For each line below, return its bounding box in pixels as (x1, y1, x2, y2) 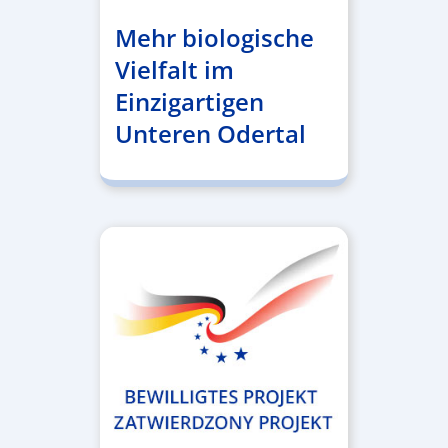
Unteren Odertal (114, 117, 306, 151)
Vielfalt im (114, 53, 234, 87)
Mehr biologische (114, 21, 314, 55)
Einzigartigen (114, 85, 264, 119)
